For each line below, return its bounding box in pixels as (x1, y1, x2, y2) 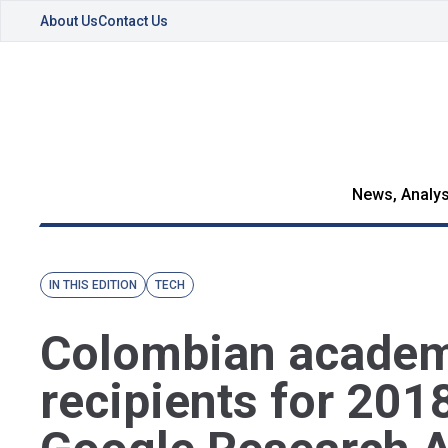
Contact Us (98, 13, 168, 29)
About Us (40, 13, 98, 29)
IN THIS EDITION (49, 278, 137, 292)
